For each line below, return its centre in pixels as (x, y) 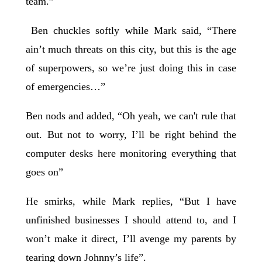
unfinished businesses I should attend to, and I (131, 220)
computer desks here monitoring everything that (131, 154)
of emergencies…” (65, 87)
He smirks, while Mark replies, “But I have (131, 201)
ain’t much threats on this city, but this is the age (131, 49)
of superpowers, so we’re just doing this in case (131, 68)
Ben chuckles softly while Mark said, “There (131, 31)
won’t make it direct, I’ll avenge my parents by (131, 239)
